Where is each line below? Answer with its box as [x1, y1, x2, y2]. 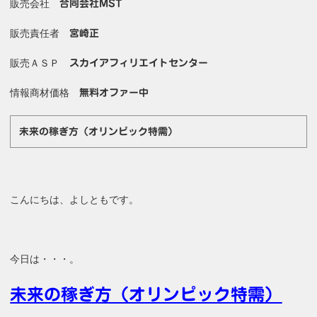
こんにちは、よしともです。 [10, 193, 139, 205]
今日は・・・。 [10, 253, 80, 265]
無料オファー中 [79, 88, 149, 98]
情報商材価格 [10, 87, 80, 99]
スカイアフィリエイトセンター [69, 58, 209, 69]
